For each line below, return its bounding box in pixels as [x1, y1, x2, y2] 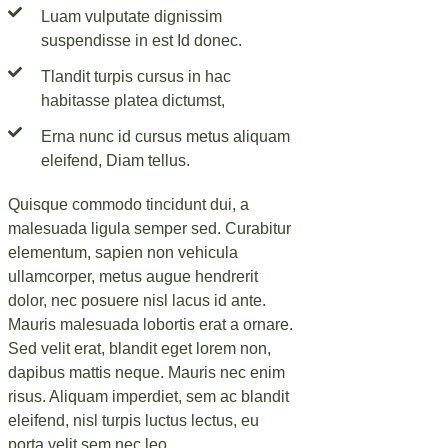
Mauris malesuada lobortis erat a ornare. [8, 315, 293, 333]
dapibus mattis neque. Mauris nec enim [8, 363, 285, 381]
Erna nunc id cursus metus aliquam [40, 127, 290, 145]
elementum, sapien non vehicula [8, 243, 238, 261]
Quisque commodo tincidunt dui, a [8, 195, 249, 213]
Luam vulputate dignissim [40, 7, 222, 25]
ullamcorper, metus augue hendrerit [8, 267, 258, 285]
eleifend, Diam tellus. [40, 151, 190, 169]
